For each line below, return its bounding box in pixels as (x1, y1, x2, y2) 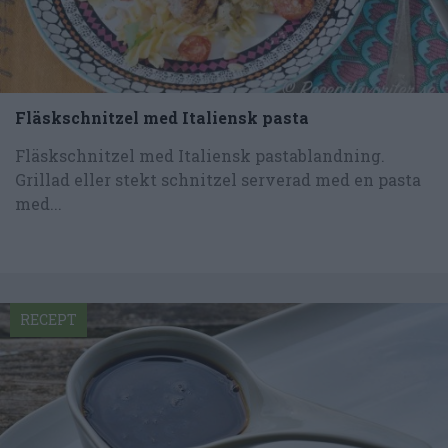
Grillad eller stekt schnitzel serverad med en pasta (15, 168, 421, 190)
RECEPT (20, 309, 77, 329)
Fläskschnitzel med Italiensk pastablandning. (15, 144, 385, 166)
